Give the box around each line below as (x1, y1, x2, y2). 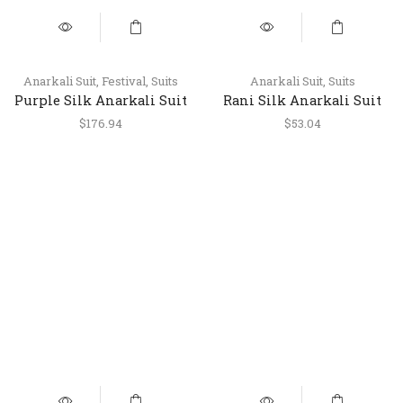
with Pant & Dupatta (234, 112, 371, 130)
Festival (102, 73, 146, 89)
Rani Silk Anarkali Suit (223, 91, 381, 109)
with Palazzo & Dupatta (22, 112, 179, 130)
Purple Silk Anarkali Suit (14, 91, 187, 109)
